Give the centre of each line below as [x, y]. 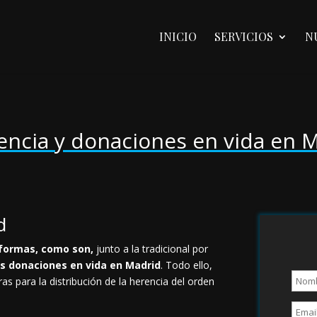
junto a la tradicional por [152, 249]
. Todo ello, [187, 265]
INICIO [178, 36]
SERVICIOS [243, 36]
